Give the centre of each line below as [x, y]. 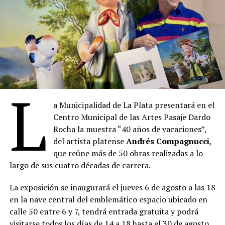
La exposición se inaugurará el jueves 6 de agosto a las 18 [112, 188]
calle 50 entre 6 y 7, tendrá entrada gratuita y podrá [104, 212]
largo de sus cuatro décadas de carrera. [80, 165]
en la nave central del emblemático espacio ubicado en [108, 200]
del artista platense [90, 141]
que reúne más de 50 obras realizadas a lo [128, 153]
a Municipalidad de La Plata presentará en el [134, 105]
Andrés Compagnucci [168, 141]
